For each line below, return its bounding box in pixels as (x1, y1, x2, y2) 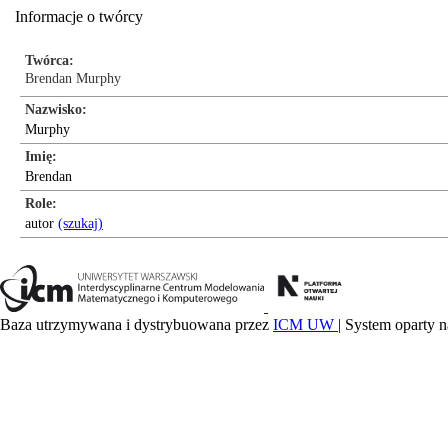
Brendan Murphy (25, 71, 121, 86)
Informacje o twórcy (15, 8, 143, 25)
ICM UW (273, 316, 338, 333)
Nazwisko (25, 102, 82, 117)
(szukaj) (58, 216, 103, 231)
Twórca (25, 53, 69, 68)
